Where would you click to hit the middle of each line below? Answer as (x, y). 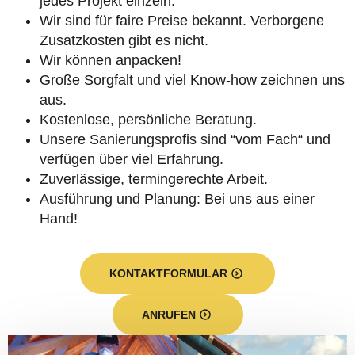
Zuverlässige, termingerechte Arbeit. (154, 179)
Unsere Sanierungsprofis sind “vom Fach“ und (185, 139)
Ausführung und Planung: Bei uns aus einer (177, 199)
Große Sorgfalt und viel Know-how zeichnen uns (192, 80)
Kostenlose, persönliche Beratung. (148, 120)
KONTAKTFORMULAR (168, 273)
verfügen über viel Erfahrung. (132, 159)
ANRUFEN (168, 315)
